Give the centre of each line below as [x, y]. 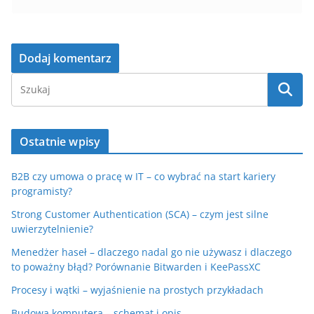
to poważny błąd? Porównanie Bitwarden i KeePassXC [136, 267]
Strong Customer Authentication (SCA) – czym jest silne [140, 214]
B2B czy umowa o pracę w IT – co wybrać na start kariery [143, 177]
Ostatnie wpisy [60, 142]
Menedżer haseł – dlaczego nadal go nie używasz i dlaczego [151, 252]
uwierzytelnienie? [52, 229]
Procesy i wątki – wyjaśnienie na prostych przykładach [137, 290]
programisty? [42, 191]
